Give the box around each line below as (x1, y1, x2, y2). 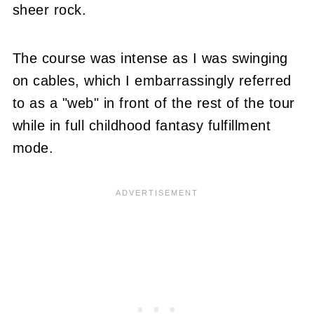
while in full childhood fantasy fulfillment (12, 117, 271, 133)
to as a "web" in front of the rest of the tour (12, 95, 295, 111)
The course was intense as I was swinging (12, 50, 288, 66)
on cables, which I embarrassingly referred (12, 72, 292, 88)
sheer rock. (12, 1, 87, 18)
